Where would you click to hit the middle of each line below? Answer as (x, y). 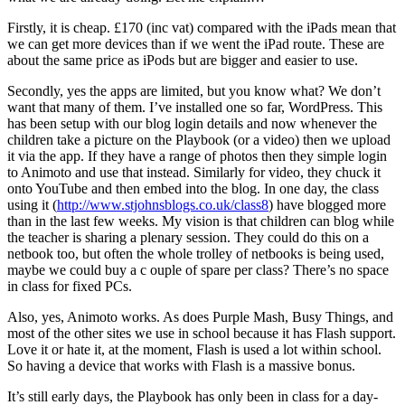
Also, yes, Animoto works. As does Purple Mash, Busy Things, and (200, 316)
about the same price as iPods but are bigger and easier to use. (183, 60)
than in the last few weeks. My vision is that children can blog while (201, 221)
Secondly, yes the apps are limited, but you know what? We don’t (194, 90)
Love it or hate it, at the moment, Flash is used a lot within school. (194, 349)
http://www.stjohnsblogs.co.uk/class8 (163, 204)
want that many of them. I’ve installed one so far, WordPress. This (195, 107)
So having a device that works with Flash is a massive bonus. (181, 365)
